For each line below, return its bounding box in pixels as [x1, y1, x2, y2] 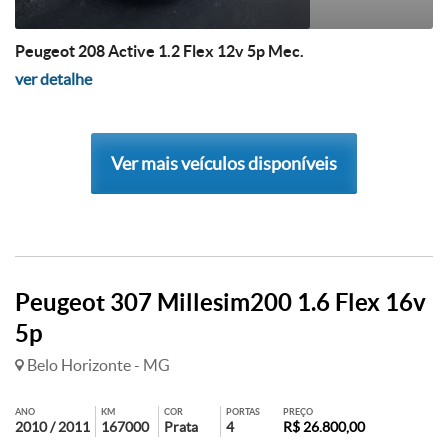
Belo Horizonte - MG [24, 356, 170, 374]
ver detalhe [15, 70, 92, 88]
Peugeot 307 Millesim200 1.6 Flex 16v [15, 289, 426, 316]
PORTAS [226, 407, 261, 417]
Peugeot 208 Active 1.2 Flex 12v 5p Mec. [15, 42, 304, 60]
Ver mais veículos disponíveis [111, 153, 337, 174]
